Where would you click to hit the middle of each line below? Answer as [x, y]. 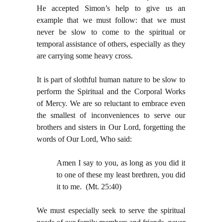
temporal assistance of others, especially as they [111, 44]
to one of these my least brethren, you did [121, 175]
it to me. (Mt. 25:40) [89, 187]
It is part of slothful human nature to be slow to [111, 80]
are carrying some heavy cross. [85, 56]
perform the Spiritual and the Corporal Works [111, 92]
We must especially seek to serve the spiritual [111, 211]
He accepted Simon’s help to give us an [111, 8]
